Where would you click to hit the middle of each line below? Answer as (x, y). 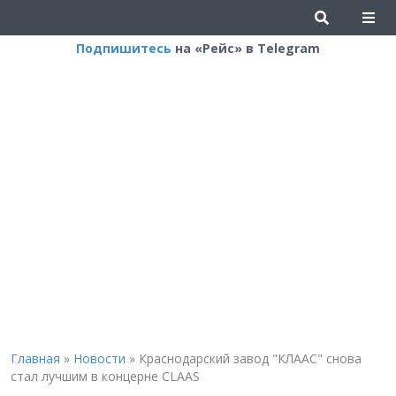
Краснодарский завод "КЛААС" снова (250, 358)
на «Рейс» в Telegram (246, 48)
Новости (99, 358)
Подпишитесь (124, 48)
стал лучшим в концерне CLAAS (105, 376)
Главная (35, 358)
